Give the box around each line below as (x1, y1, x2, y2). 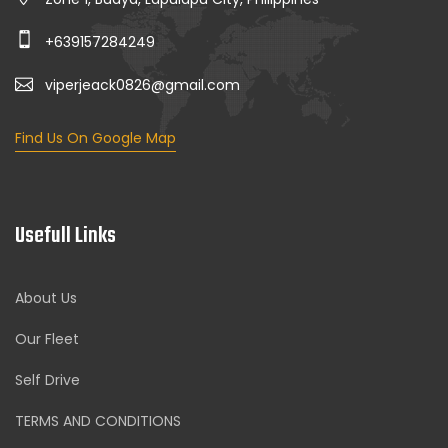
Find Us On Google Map (15, 128, 176, 149)
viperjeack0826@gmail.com (45, 75, 240, 96)
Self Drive (15, 370, 80, 391)
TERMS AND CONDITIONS (15, 411, 181, 432)
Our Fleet (15, 329, 79, 350)
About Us (15, 288, 77, 309)
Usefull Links (15, 219, 116, 254)
